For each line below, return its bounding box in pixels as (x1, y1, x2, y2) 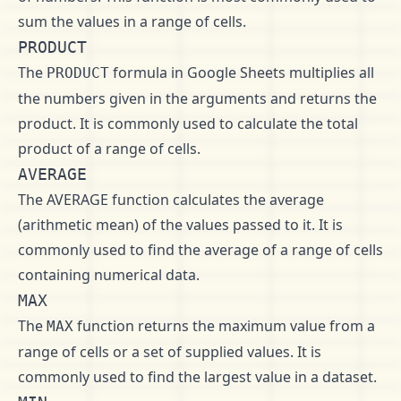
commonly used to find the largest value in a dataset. (18, 367, 377, 387)
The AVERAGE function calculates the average (18, 190, 324, 209)
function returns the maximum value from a (73, 316, 375, 336)
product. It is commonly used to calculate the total (18, 114, 358, 133)
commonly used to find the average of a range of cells (18, 240, 383, 260)
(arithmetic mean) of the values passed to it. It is (18, 215, 343, 235)
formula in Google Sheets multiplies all (109, 63, 374, 82)
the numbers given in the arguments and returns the (18, 89, 377, 108)
